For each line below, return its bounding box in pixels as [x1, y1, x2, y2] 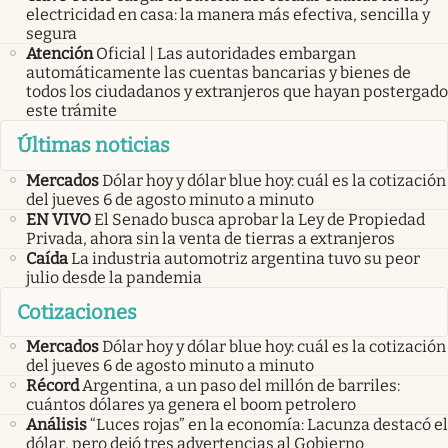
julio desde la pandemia [26, 267, 202, 287]
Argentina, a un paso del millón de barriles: [82, 376, 400, 396]
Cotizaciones [17, 299, 137, 324]
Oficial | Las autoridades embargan [96, 44, 356, 64]
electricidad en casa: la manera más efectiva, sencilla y [26, 5, 430, 25]
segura [26, 24, 77, 44]
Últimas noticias [17, 133, 170, 158]
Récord [26, 376, 79, 396]
